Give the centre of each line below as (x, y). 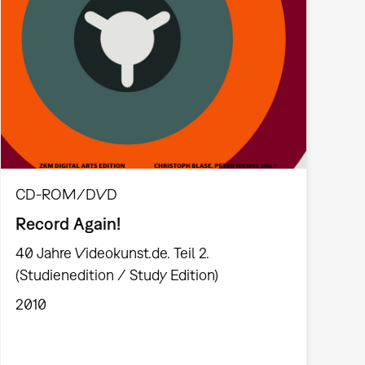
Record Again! (68, 224)
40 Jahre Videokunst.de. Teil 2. (112, 253)
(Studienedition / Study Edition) (117, 275)
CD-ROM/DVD (66, 195)
